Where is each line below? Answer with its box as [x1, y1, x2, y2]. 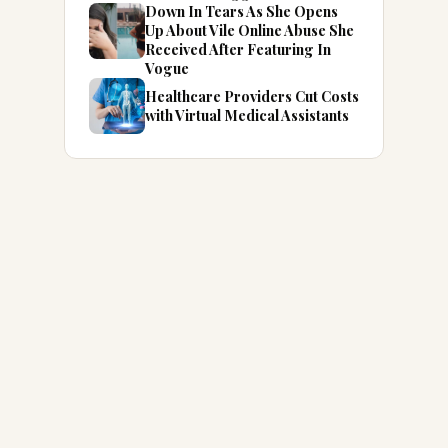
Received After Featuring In [145, 39, 331, 59]
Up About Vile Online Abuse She [145, 20, 354, 40]
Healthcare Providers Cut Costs [145, 86, 359, 106]
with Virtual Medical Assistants [145, 105, 349, 125]
